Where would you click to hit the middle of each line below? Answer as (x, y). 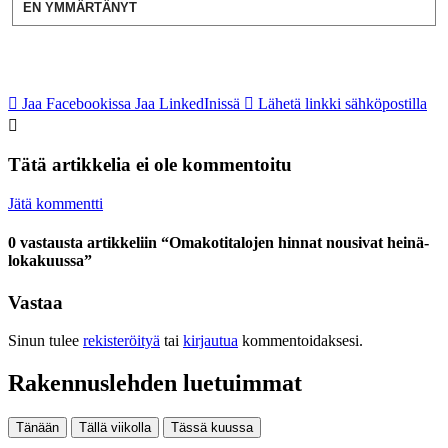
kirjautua (210, 341)
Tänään (37, 428)
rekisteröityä (121, 341)
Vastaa (35, 302)
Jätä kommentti (55, 204)
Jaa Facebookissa (76, 103)
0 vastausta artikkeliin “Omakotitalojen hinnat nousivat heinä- (218, 243)
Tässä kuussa (212, 428)
